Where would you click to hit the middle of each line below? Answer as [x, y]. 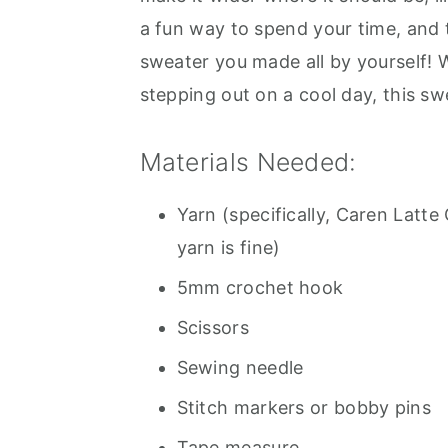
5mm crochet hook [260, 287]
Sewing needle [240, 367]
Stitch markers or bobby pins [303, 407]
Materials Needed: [248, 161]
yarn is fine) [228, 247]
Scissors [212, 327]
